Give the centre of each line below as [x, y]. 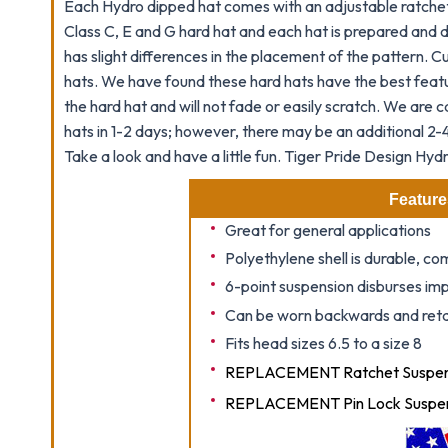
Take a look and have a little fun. [173, 156]
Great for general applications [327, 230]
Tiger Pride [323, 156]
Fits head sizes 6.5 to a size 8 [323, 342]
